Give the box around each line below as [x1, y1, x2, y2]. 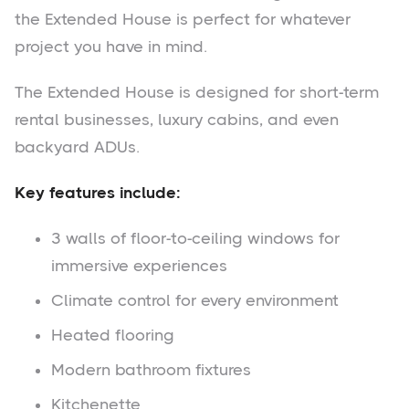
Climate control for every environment [51, 291, 339, 309]
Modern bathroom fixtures [51, 361, 251, 379]
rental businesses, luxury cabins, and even [15, 110, 339, 129]
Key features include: [15, 184, 181, 202]
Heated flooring [51, 326, 174, 344]
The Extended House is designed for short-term [15, 83, 379, 101]
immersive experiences [51, 257, 227, 275]
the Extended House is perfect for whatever [15, 10, 351, 28]
